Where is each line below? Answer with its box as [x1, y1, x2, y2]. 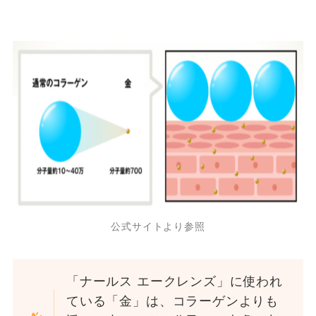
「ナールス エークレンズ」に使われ [66, 274, 283, 289]
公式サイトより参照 [111, 221, 205, 233]
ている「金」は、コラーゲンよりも [66, 294, 279, 309]
